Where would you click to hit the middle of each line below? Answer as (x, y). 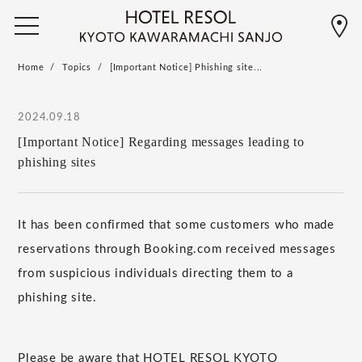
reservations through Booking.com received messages (177, 249)
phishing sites (57, 162)
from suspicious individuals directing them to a (156, 273)
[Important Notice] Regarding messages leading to (161, 141)
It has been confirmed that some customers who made (176, 225)
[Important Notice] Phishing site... (186, 67)
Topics (77, 67)
